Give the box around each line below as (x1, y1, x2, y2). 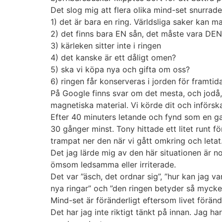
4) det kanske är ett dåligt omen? (51, 52, 176, 62)
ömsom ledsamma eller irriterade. (51, 159, 176, 169)
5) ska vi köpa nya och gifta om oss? (51, 64, 190, 74)
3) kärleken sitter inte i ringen (51, 40, 161, 51)
